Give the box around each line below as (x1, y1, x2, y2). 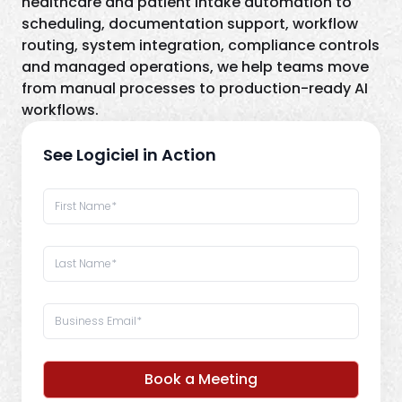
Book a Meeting (144, 369, 258, 389)
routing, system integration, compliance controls (22, 35, 380, 56)
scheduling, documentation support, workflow (22, 13, 358, 34)
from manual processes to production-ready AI (22, 78, 368, 99)
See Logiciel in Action (43, 144, 216, 166)
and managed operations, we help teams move (22, 57, 369, 77)
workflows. (22, 100, 99, 120)
